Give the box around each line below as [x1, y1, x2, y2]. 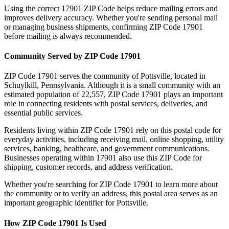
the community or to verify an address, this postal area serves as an [4, 189, 218, 198]
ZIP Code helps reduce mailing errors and [82, 4, 218, 13]
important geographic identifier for [4, 198, 117, 208]
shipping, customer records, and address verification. [4, 163, 173, 172]
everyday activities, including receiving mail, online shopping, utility [4, 135, 224, 144]
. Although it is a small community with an [84, 81, 220, 90]
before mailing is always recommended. [4, 31, 132, 40]
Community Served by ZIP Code [4, 52, 120, 61]
